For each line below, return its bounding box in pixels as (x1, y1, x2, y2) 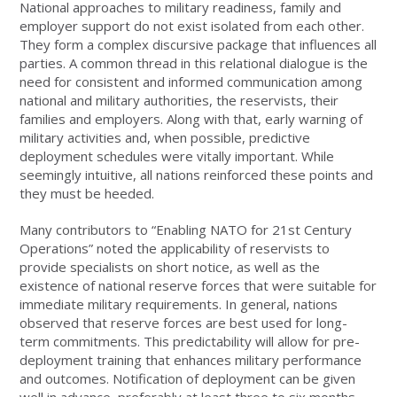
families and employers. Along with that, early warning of (19, 109, 363, 128)
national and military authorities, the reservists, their (19, 90, 339, 109)
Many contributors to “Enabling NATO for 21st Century (19, 220, 353, 238)
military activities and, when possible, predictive (19, 128, 311, 146)
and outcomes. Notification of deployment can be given (19, 369, 356, 387)
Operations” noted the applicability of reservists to (19, 238, 331, 257)
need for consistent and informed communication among (19, 72, 363, 90)
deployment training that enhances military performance (19, 350, 362, 369)
